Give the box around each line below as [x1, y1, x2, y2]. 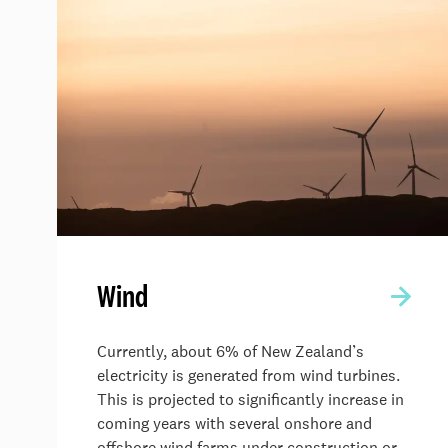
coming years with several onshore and [97, 412, 372, 434]
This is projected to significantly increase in [97, 388, 404, 410]
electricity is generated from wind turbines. [97, 364, 400, 386]
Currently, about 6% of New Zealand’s [97, 340, 364, 362]
